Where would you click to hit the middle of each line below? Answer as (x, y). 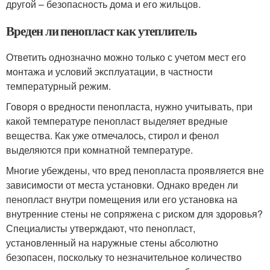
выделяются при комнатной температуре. (99, 150)
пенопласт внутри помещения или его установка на (122, 199)
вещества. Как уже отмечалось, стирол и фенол (112, 135)
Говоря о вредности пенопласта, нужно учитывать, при (129, 106)
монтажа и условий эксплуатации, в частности (109, 71)
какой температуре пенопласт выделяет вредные (117, 121)
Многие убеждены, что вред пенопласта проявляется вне (135, 170)
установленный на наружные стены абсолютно (112, 243)
